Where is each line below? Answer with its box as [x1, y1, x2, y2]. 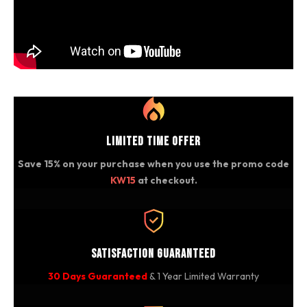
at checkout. [135, 173, 197, 186]
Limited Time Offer [106, 134, 201, 149]
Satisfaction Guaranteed [91, 246, 216, 261]
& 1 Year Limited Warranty [147, 269, 259, 282]
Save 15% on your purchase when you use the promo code [18, 157, 289, 170]
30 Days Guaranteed [48, 269, 147, 282]
